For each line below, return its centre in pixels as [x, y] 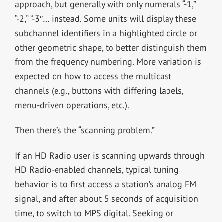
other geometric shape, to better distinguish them [111, 48]
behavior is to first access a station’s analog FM [105, 184]
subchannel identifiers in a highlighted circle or [106, 33]
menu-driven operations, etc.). [72, 105]
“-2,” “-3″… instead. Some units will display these [105, 19]
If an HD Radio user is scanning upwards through [110, 156]
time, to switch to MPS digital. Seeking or [94, 213]
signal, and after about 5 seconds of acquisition [106, 199]
